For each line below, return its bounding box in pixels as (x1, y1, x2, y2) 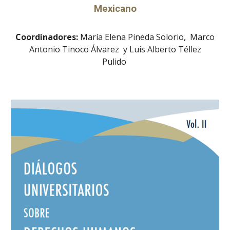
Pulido (102, 56, 128, 68)
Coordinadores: (15, 31, 78, 43)
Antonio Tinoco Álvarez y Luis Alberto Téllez (29, 44, 201, 55)
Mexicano (93, 3, 137, 15)
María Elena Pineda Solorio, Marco (78, 31, 215, 43)
